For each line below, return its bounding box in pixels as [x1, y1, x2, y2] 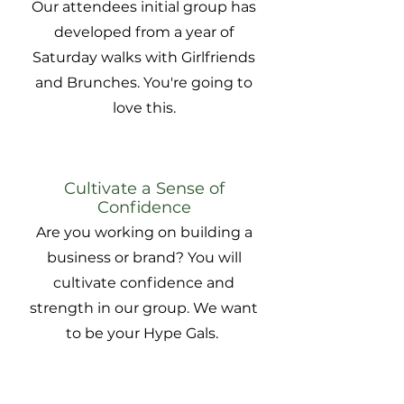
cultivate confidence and [53, 274, 234, 292]
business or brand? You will [46, 249, 242, 267]
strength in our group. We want [30, 299, 258, 317]
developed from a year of [54, 23, 234, 41]
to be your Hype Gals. [66, 325, 222, 343]
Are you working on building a [35, 224, 252, 242]
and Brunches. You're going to [35, 74, 252, 92]
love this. [112, 99, 176, 117]
